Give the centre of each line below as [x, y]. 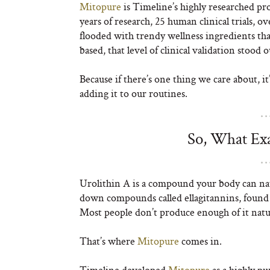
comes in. [200, 241]
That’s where [108, 241]
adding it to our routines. [133, 93]
